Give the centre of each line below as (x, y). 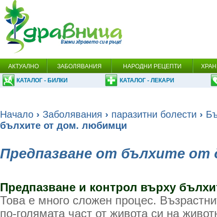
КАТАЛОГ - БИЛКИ (42, 80)
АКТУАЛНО (23, 66)
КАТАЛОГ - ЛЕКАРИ (147, 80)
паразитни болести (154, 114)
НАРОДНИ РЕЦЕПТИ (152, 66)
